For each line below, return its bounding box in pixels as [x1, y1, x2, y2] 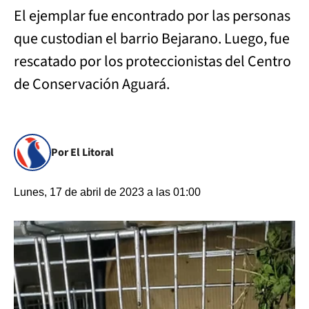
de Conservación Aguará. [14, 73, 172, 95]
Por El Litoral [51, 145, 114, 160]
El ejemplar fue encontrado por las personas [14, 5, 290, 27]
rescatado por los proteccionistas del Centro [14, 50, 291, 72]
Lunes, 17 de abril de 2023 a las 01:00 [14, 186, 201, 198]
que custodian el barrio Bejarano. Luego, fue [14, 28, 290, 50]
